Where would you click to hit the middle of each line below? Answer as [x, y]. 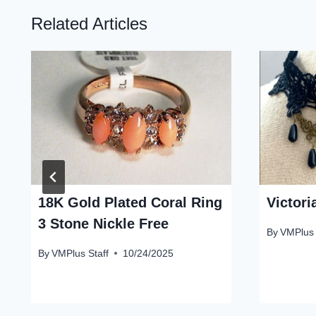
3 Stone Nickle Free [103, 223]
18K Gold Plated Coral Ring [130, 202]
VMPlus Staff [80, 254]
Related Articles [89, 24]
